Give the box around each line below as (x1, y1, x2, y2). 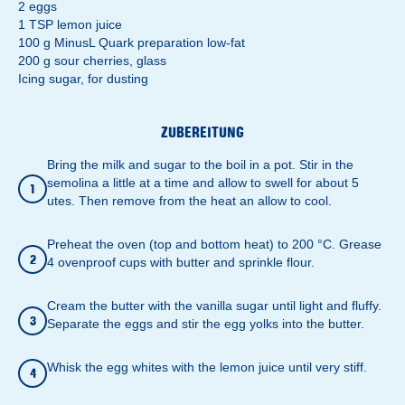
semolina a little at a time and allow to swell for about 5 (47, 174, 359, 190)
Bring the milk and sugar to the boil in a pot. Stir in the (47, 156, 353, 172)
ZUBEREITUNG (161, 122, 244, 141)
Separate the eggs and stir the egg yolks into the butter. (47, 316, 364, 331)
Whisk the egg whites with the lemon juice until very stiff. (47, 359, 367, 374)
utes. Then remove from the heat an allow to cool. (47, 193, 332, 208)
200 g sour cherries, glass (18, 52, 166, 68)
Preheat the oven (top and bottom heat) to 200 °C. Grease (47, 236, 381, 251)
